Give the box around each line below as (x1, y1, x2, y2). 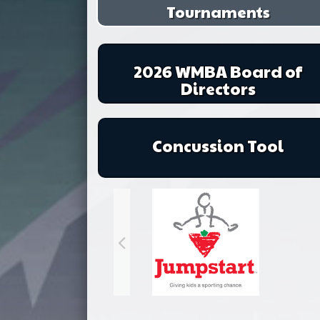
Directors (180, 77, 256, 100)
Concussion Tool (152, 134, 284, 157)
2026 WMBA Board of (134, 60, 303, 83)
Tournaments (166, 1, 270, 23)
